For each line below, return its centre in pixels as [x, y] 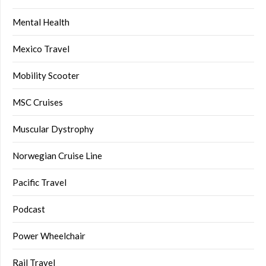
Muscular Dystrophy [53, 129]
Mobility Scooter [46, 76]
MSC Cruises [38, 102]
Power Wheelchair [49, 236]
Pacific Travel [39, 183]
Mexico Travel [41, 49]
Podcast [29, 209]
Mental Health [41, 22]
